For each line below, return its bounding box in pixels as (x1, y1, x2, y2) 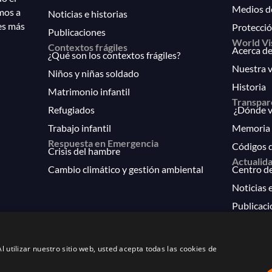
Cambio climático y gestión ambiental (48, 163, 204, 175)
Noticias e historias (48, 8, 128, 19)
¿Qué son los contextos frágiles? (48, 49, 181, 61)
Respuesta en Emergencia (48, 137, 159, 149)
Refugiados (48, 104, 95, 115)
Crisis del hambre (48, 145, 121, 157)
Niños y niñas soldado (48, 67, 140, 79)
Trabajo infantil (48, 122, 112, 134)
